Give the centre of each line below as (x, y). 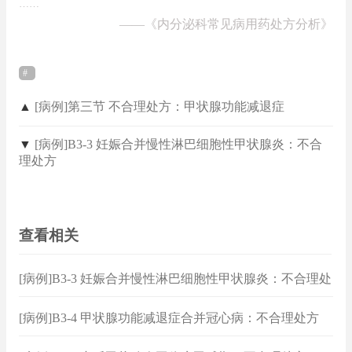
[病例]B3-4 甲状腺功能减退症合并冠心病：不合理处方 (169, 317)
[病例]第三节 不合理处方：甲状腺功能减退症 (159, 106)
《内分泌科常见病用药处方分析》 (239, 24)
